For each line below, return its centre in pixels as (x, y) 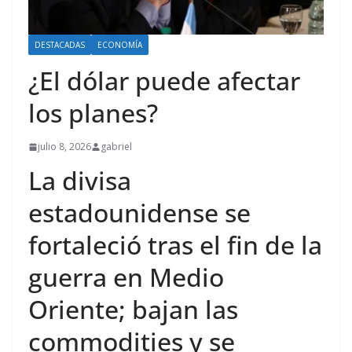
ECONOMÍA (120, 45)
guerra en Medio (126, 277)
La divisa (80, 181)
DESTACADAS (60, 45)
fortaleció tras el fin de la (175, 245)
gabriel (116, 147)
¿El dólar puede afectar (164, 81)
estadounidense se (139, 213)
